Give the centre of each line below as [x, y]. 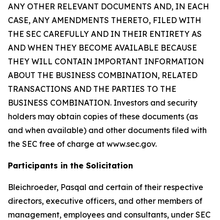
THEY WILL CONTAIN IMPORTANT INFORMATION [106, 61]
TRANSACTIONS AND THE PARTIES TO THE [92, 89]
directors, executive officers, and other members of [105, 201]
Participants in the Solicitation [70, 165]
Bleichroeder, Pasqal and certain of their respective [106, 187]
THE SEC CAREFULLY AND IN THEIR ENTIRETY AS [105, 34]
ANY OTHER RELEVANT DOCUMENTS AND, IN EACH [109, 6]
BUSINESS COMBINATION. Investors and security [103, 103]
